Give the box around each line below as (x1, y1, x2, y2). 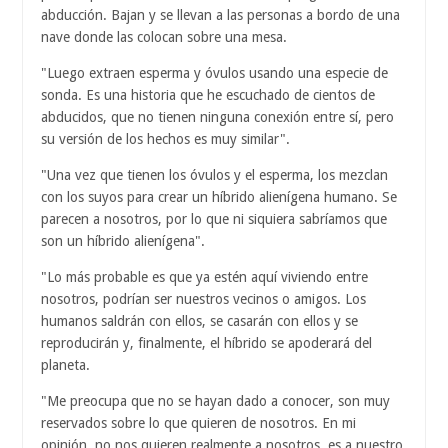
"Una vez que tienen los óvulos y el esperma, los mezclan (41, 167, 388, 184)
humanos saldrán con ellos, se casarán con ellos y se (41, 313, 358, 330)
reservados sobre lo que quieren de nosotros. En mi (41, 415, 356, 432)
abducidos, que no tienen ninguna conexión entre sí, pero (41, 109, 394, 126)
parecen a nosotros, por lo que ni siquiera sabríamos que (41, 211, 387, 228)
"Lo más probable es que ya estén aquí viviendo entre (41, 269, 368, 286)
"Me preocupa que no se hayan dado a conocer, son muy (41, 393, 390, 410)
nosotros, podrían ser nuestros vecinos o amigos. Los (41, 291, 366, 308)
